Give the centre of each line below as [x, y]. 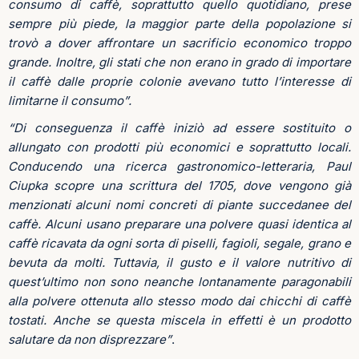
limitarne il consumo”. [70, 100]
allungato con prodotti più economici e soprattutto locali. [179, 147]
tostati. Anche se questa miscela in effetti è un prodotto [179, 320]
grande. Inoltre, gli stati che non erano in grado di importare [179, 62]
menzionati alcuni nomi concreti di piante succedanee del [179, 204]
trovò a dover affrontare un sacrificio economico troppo [179, 42]
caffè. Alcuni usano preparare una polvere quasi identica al [179, 224]
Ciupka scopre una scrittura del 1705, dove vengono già [179, 185]
